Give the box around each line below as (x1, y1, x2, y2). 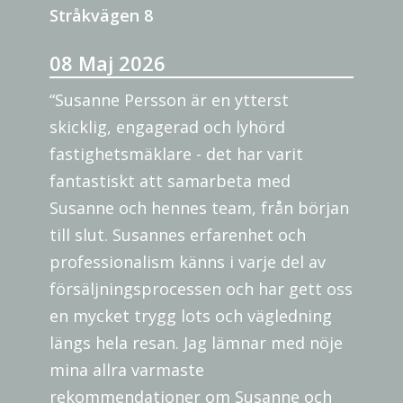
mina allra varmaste (49, 359, 204, 381)
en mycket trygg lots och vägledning (49, 305, 332, 327)
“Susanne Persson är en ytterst (49, 89, 289, 111)
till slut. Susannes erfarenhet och (49, 224, 306, 246)
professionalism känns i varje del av (49, 251, 326, 273)
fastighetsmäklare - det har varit (49, 143, 303, 165)
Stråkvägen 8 (49, 4, 153, 26)
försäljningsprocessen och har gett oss (49, 278, 353, 300)
